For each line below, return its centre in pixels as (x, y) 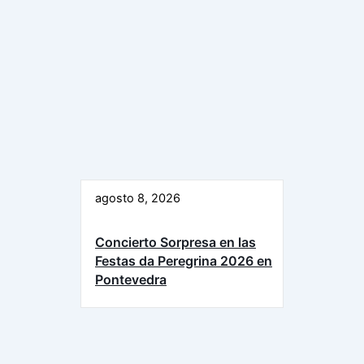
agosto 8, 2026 (138, 198)
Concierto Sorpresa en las (175, 242)
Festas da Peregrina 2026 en (184, 261)
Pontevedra (131, 279)
